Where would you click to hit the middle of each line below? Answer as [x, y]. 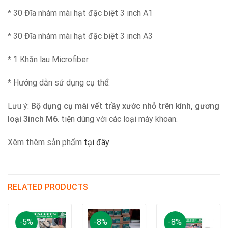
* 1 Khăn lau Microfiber [48, 60]
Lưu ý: [19, 106]
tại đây [96, 142]
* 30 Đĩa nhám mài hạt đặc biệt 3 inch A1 [80, 13]
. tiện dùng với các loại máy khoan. [118, 119]
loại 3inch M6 [33, 119]
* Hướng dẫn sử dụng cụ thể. [59, 83]
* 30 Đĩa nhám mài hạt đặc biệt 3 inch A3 [80, 36]
